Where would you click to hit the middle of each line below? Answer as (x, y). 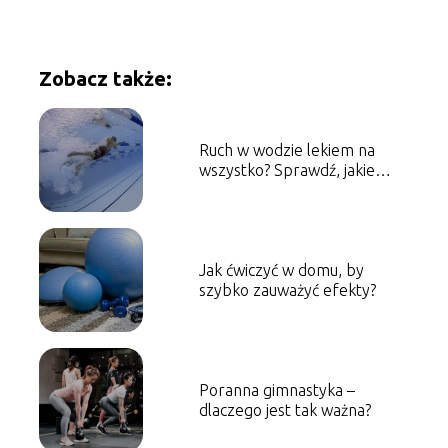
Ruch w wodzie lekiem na (286, 149)
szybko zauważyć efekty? (287, 289)
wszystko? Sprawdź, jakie (286, 169)
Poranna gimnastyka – (276, 389)
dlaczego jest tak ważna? (284, 409)
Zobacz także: (105, 78)
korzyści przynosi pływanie (293, 189)
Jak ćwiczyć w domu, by (281, 269)
